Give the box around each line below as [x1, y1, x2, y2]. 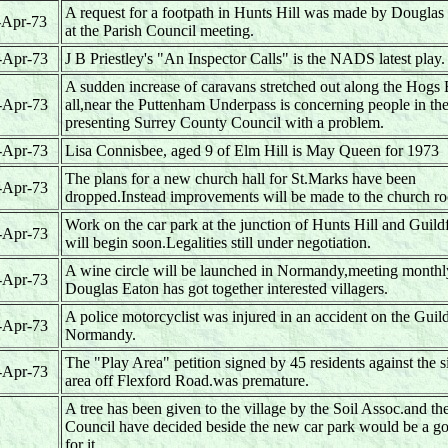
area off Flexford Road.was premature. [65, 372, 309, 389]
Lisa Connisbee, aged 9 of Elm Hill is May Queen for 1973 [65, 142, 439, 159]
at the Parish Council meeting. [65, 22, 254, 39]
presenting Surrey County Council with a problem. [65, 114, 384, 131]
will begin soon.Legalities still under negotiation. [65, 234, 371, 251]
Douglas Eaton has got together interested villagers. [65, 280, 388, 297]
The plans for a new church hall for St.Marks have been [65, 170, 416, 187]
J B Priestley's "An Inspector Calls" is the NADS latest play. [65, 50, 445, 67]
